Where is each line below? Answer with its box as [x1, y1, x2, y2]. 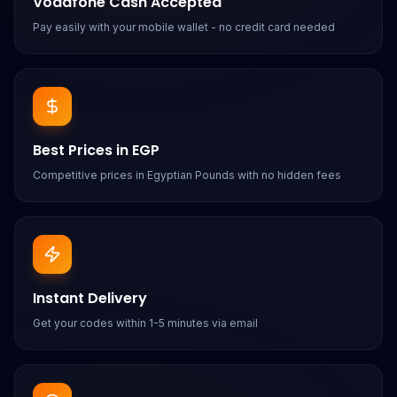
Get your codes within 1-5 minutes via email [33, 316, 258, 330]
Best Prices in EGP [33, 140, 160, 160]
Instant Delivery [33, 288, 147, 308]
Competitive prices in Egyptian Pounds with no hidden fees [33, 168, 341, 182]
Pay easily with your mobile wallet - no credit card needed [33, 20, 335, 34]
